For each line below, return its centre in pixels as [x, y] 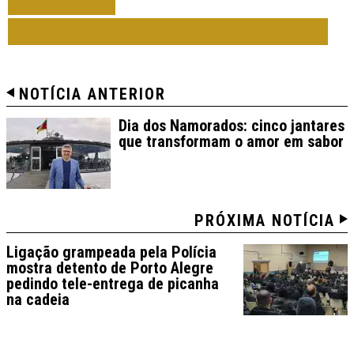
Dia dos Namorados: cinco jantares [232, 126]
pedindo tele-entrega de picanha [113, 284]
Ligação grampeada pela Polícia [111, 252]
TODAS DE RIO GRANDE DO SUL [168, 32]
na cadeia [38, 300]
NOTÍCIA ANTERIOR [92, 94]
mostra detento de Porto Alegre [110, 268]
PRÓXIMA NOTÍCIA [265, 221]
